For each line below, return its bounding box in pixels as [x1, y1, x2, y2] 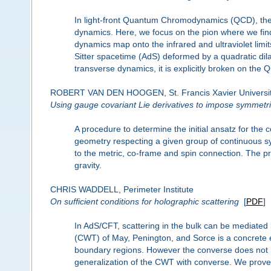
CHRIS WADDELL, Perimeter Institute [50, 184, 194, 195]
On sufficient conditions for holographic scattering [50, 197, 239, 207]
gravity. [74, 160, 102, 171]
